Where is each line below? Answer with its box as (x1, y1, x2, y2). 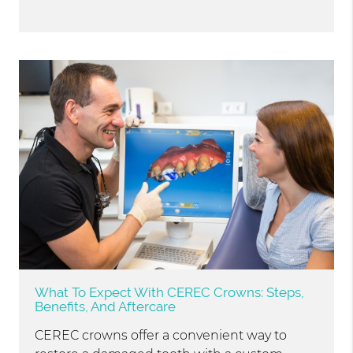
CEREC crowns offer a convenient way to (35, 328, 288, 344)
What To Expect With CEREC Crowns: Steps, (35, 284, 305, 301)
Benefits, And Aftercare (35, 299, 176, 315)
